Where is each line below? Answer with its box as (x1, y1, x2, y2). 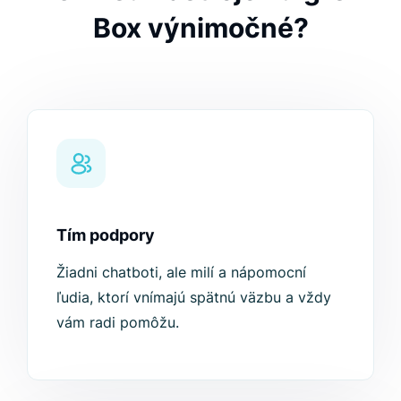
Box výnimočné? (92, 12, 309, 45)
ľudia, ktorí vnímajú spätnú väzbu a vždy (56, 288, 331, 307)
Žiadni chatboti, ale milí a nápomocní (56, 263, 306, 282)
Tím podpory (56, 226, 155, 245)
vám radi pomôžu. (56, 313, 179, 332)
